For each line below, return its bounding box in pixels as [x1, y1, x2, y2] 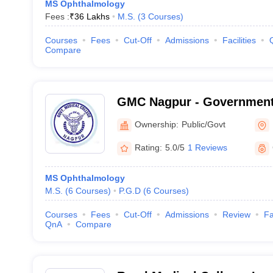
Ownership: [134, 119, 179, 129]
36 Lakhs [74, 12, 110, 21]
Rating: [134, 143, 162, 152]
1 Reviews [187, 143, 227, 152]
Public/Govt [181, 119, 225, 129]
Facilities [222, 35, 256, 45]
